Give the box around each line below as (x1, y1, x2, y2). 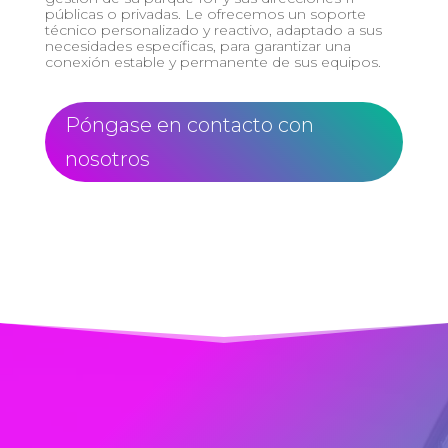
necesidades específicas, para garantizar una (44, 36, 351, 55)
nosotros (64, 146, 150, 171)
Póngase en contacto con (64, 112, 314, 137)
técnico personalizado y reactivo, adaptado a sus (44, 20, 382, 39)
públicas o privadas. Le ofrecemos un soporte (44, 4, 366, 23)
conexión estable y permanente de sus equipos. (44, 52, 381, 71)
